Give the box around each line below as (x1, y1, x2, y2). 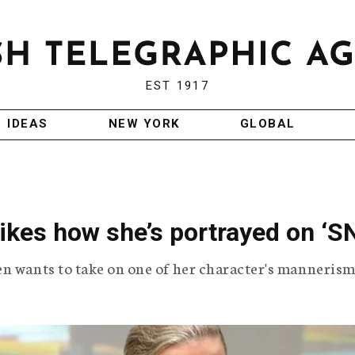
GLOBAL (239, 116, 296, 132)
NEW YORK (108, 116, 180, 132)
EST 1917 (145, 78, 209, 94)
